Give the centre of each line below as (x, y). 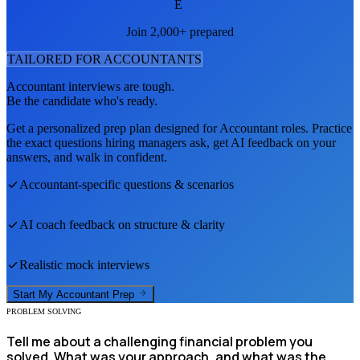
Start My (35, 295)
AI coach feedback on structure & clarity (122, 224)
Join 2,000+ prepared (180, 31)
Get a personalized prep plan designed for (113, 128)
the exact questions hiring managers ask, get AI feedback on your (171, 142)
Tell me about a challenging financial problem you (160, 342)
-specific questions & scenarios (156, 184)
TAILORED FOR (55, 59)
